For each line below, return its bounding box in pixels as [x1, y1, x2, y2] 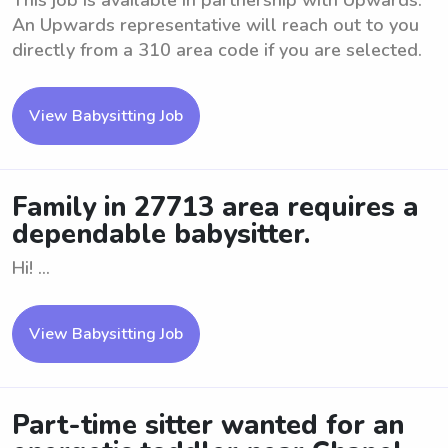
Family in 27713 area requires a [12, 189, 418, 226]
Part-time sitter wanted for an [12, 407, 404, 444]
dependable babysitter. [12, 216, 310, 253]
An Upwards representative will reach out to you [12, 13, 419, 37]
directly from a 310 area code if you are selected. [12, 38, 422, 62]
